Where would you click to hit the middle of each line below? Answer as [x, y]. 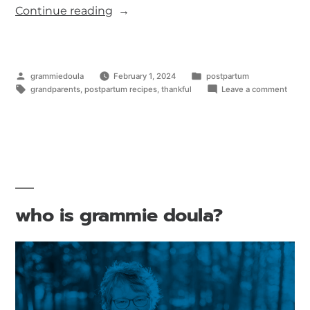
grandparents [55, 89]
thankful [176, 89]
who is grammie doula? [119, 215]
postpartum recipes [120, 89]
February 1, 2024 [145, 76]
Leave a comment [255, 89]
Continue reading [64, 10]
